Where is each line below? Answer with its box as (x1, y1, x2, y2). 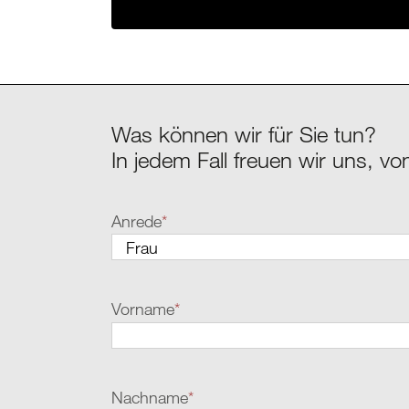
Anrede (111, 211, 162, 232)
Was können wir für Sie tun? (111, 121, 376, 148)
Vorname (111, 299, 174, 320)
